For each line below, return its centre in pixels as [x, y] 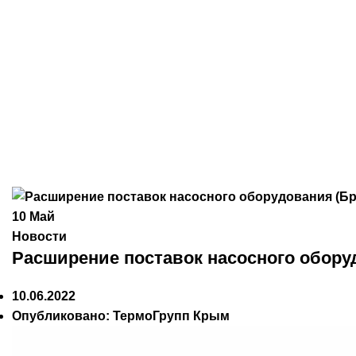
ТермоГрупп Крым [171, 316]
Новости [39, 237]
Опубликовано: [61, 316]
